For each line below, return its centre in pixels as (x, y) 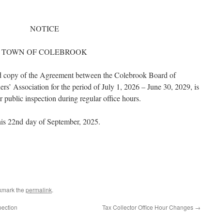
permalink (39, 190)
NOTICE (44, 28)
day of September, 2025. (62, 121)
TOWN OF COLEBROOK (44, 52)
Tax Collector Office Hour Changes (148, 207)
